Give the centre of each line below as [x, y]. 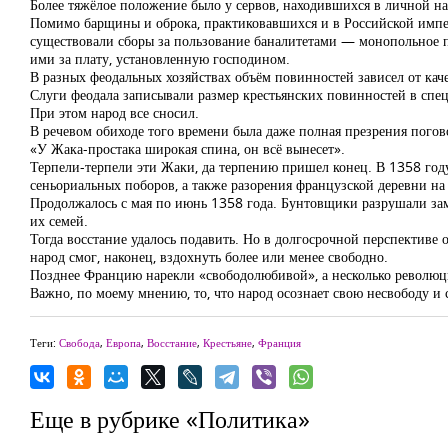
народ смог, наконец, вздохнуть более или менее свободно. [209, 256]
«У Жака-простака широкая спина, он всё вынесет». [187, 148]
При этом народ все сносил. [114, 112]
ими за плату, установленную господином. [160, 58]
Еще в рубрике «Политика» [170, 418]
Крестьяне [227, 342]
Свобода [79, 342]
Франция [279, 342]
